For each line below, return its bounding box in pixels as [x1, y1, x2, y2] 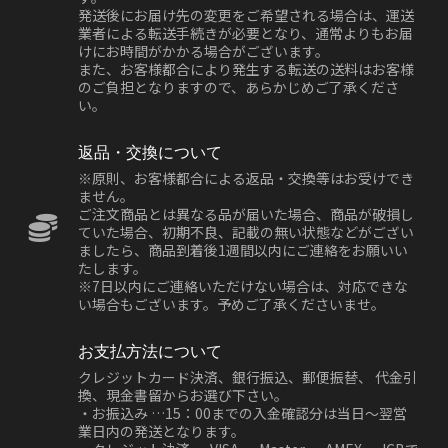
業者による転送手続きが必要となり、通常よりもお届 [78, 23, 413, 44]
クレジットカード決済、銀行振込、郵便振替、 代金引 [78, 367, 417, 388]
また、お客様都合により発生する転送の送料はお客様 [78, 59, 414, 80]
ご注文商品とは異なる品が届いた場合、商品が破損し [78, 204, 414, 225]
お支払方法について [78, 338, 222, 363]
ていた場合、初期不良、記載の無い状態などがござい [78, 222, 414, 243]
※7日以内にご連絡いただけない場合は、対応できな [78, 276, 408, 297]
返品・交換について [78, 139, 222, 164]
